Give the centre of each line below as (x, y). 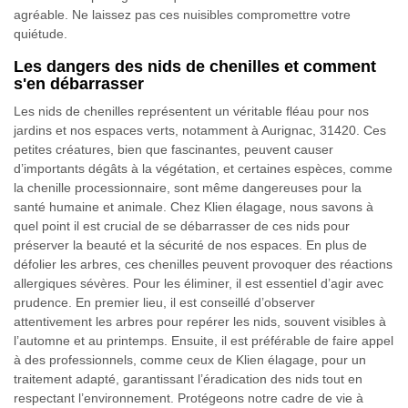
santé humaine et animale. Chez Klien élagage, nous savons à (194, 207)
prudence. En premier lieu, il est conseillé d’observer (164, 302)
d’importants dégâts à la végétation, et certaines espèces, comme (203, 168)
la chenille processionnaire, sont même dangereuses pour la (188, 188)
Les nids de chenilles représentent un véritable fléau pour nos (191, 111)
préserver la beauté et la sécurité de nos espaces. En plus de (190, 245)
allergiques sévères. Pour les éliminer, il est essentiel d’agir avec (199, 283)
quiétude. (41, 34)
